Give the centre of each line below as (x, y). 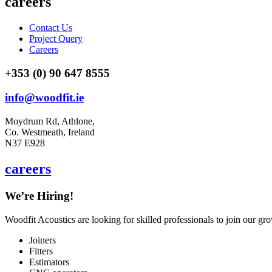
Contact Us (51, 27)
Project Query (56, 38)
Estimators (49, 262)
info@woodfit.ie (44, 98)
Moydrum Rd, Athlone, (50, 121)
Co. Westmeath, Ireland (50, 132)
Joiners (42, 240)
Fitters (41, 251)
